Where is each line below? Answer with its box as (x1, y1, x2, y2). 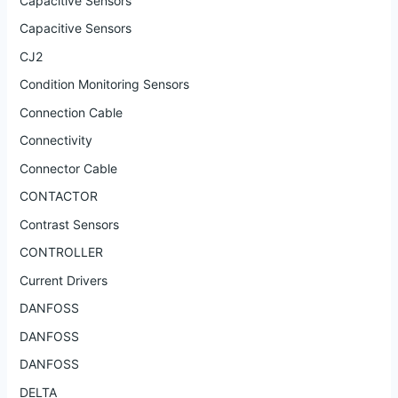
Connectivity (19, 132, 92, 148)
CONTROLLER (19, 244, 103, 260)
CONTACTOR (19, 188, 98, 204)
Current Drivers (19, 272, 107, 288)
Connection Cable (19, 104, 123, 120)
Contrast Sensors (19, 216, 119, 232)
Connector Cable (19, 160, 117, 176)
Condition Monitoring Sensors (19, 76, 189, 92)
